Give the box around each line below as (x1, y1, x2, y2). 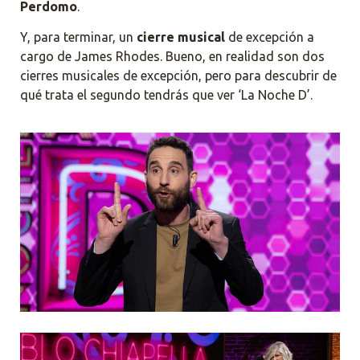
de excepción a (225, 30, 314, 45)
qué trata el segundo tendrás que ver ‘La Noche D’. (20, 88, 313, 103)
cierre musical (137, 30, 225, 45)
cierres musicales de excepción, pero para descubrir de (20, 68, 337, 84)
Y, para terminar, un (20, 30, 137, 45)
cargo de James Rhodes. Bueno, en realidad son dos (20, 49, 325, 64)
